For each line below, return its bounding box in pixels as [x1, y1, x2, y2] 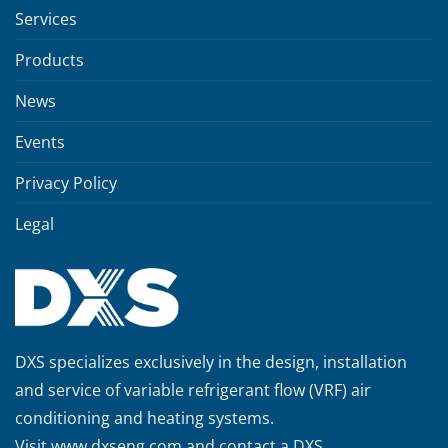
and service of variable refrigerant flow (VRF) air [15, 378, 371, 401]
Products [15, 48, 84, 71]
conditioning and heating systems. [15, 406, 274, 429]
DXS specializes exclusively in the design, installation [15, 350, 407, 373]
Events [15, 130, 65, 153]
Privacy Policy [15, 171, 117, 194]
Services [15, 7, 77, 30]
